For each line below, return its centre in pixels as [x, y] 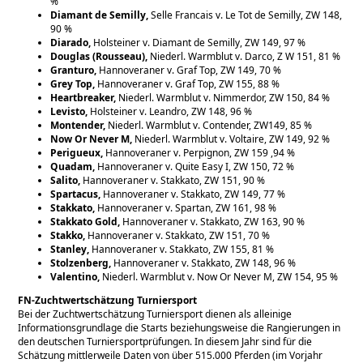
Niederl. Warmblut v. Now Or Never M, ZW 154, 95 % [220, 276]
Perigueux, [78, 152]
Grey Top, [74, 83]
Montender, [79, 125]
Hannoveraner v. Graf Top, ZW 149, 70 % [190, 70]
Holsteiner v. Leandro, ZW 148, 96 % [171, 111]
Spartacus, [77, 194]
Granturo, [75, 70]
